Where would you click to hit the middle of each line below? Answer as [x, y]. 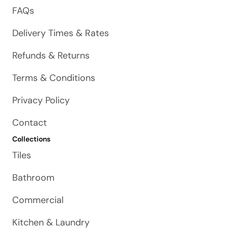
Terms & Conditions [54, 78]
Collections [31, 139]
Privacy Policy [41, 100]
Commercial [38, 200]
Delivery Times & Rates [61, 33]
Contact [30, 123]
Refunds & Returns [51, 55]
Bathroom [33, 178]
